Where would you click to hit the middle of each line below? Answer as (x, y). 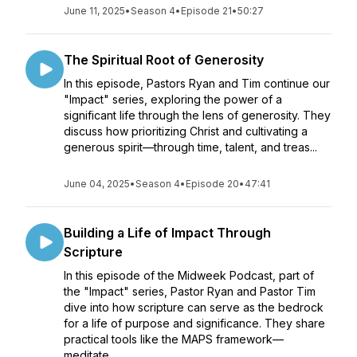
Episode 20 (212, 184)
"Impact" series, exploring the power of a (173, 99)
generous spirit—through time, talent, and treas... (190, 147)
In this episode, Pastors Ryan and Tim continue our (197, 83)
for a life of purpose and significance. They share (194, 323)
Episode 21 (206, 11)
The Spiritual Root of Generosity (164, 60)
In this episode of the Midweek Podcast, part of (189, 275)
